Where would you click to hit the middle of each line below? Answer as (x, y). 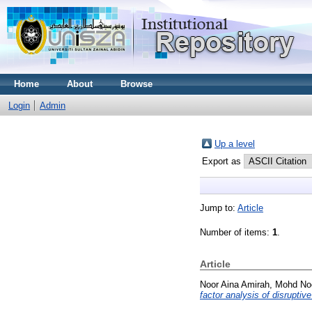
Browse (136, 84)
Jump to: (219, 208)
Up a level (235, 144)
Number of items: (236, 232)
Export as (223, 161)
